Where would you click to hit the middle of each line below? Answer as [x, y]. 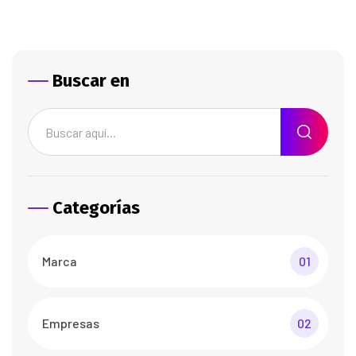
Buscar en [91, 81]
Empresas [71, 323]
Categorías [96, 208]
